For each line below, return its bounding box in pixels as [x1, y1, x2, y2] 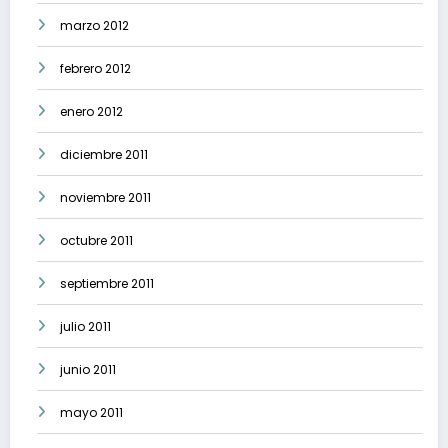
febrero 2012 [60, 60, 131, 78]
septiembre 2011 [60, 275, 154, 293]
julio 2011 [60, 318, 111, 336]
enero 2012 [60, 103, 123, 121]
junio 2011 [60, 361, 116, 379]
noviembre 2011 [60, 189, 151, 207]
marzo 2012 [60, 17, 129, 35]
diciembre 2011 [60, 146, 148, 164]
